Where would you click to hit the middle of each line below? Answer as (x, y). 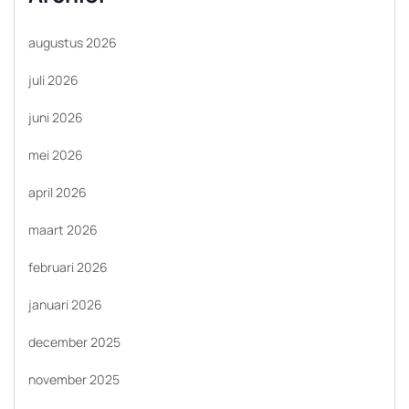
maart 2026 (63, 230)
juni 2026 (56, 117)
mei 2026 (56, 155)
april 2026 (58, 192)
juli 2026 (53, 80)
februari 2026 (68, 267)
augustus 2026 (73, 42)
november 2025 (74, 379)
